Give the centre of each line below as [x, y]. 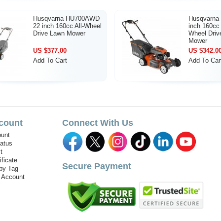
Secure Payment [97, 166]
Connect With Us [98, 123]
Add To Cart [50, 60]
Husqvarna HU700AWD [66, 18]
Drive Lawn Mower [59, 33]
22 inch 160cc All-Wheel [67, 26]
